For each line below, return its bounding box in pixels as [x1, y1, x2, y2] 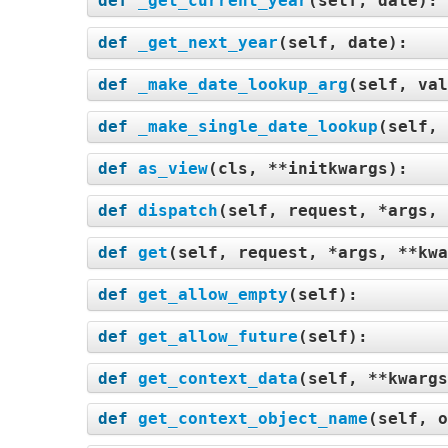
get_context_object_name [138, 409, 368, 428]
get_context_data [138, 369, 298, 388]
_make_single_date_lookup [138, 117, 378, 136]
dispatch [138, 201, 218, 220]
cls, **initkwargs [218, 159, 388, 178]
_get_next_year [138, 33, 278, 52]
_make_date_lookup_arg [138, 75, 348, 94]
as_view [138, 159, 208, 178]
